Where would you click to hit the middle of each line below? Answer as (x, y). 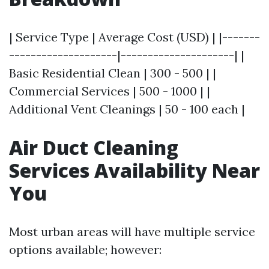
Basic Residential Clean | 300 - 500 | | (113, 73)
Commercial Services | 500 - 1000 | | (110, 91)
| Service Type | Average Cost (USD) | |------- (134, 37)
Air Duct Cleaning (94, 148)
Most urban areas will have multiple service (132, 232)
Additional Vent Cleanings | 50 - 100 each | (127, 109)
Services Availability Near (134, 171)
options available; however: (85, 250)
